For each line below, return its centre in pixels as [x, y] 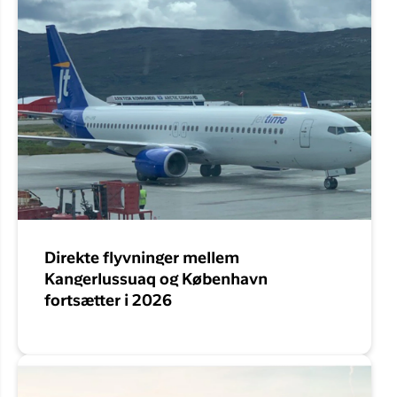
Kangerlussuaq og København [156, 280]
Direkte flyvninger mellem [142, 259]
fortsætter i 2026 [108, 302]
